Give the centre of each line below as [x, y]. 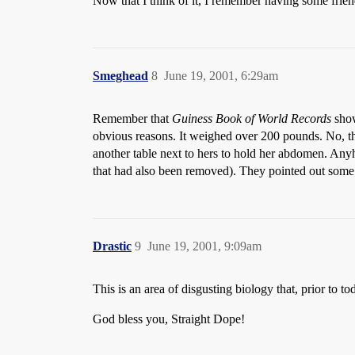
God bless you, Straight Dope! [169, 319]
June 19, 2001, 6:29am [221, 76]
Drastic [112, 246]
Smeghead [120, 76]
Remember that [132, 118]
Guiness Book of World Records [252, 118]
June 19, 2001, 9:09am [204, 246]
